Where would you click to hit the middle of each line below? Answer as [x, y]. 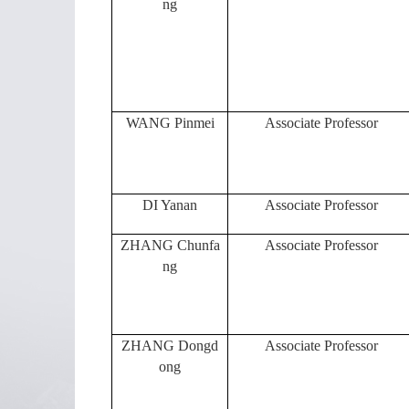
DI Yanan [170, 205]
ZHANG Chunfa [170, 245]
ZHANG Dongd [170, 346]
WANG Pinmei [170, 123]
